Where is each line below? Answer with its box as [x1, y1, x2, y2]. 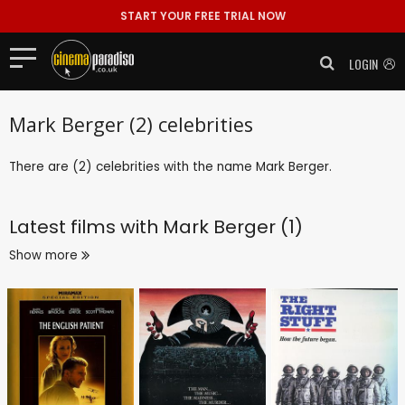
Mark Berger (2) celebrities [9, 110, 253, 137]
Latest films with [9, 213, 163, 240]
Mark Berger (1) [163, 213, 303, 240]
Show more [9, 246, 81, 264]
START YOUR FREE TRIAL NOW [119, 8, 286, 24]
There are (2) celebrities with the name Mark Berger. [9, 157, 332, 175]
